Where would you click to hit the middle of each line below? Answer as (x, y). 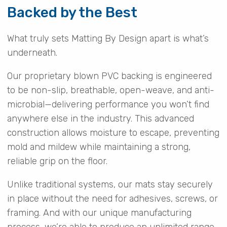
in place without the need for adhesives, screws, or (112, 198)
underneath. (32, 52)
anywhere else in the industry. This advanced (100, 118)
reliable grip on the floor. (57, 161)
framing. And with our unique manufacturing (99, 213)
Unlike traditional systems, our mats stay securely (110, 184)
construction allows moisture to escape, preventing (113, 133)
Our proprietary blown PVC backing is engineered (109, 76)
